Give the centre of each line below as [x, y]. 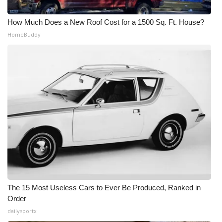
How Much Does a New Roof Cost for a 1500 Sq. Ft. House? [106, 22]
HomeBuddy [24, 34]
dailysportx [22, 211]
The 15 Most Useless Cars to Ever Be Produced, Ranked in [104, 188]
